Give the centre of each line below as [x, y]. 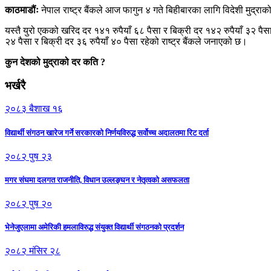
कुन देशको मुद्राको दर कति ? [55, 62]
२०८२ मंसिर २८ [33, 251]
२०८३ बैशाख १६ [34, 109]
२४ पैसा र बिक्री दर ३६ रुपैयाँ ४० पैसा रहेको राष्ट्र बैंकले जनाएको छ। [126, 41]
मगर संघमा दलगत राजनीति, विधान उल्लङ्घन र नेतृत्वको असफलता [97, 180]
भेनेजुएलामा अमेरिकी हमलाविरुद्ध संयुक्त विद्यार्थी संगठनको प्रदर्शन [94, 227]
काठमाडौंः [22, 10]
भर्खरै [15, 85]
